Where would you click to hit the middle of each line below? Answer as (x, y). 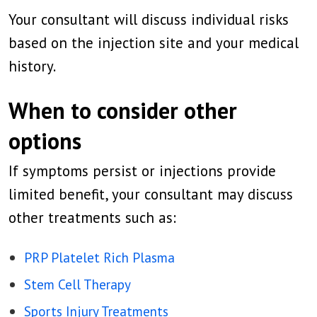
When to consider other (123, 110)
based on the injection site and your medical (154, 43)
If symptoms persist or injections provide (142, 171)
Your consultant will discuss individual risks (149, 19)
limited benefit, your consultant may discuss (151, 194)
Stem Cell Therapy (77, 284)
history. (32, 66)
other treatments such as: (92, 218)
